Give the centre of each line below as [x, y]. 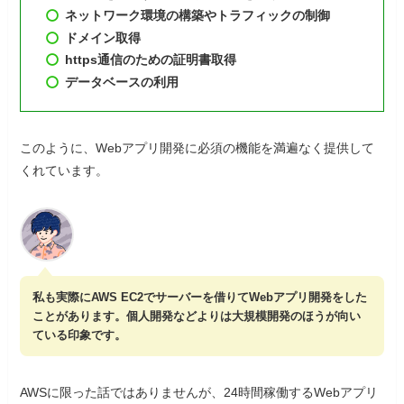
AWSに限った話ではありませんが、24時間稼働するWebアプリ [199, 393]
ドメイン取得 [103, 37]
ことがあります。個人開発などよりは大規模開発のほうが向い [196, 316]
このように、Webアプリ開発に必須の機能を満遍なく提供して [197, 147]
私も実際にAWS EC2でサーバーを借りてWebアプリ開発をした [199, 297]
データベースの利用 [122, 82]
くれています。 [64, 170]
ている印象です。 [79, 335]
